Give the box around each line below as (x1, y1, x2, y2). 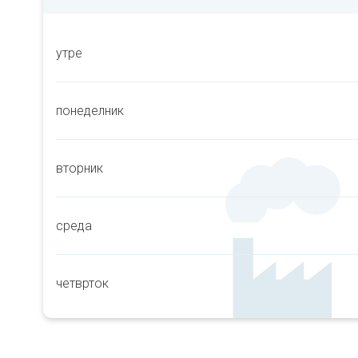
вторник (56, 161, 103, 176)
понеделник (56, 103, 124, 118)
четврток (56, 276, 109, 291)
